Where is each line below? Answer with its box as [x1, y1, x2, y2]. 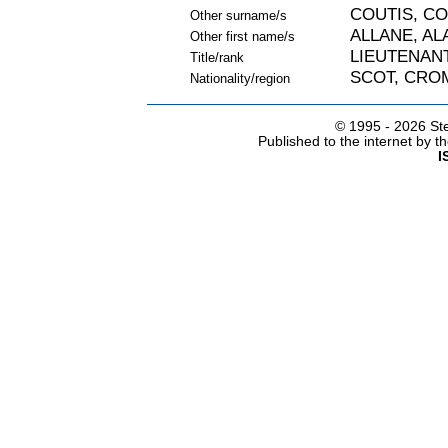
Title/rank [189, 50, 244, 66]
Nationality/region [189, 71, 290, 87]
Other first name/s [189, 29, 295, 45]
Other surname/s [189, 8, 287, 24]
